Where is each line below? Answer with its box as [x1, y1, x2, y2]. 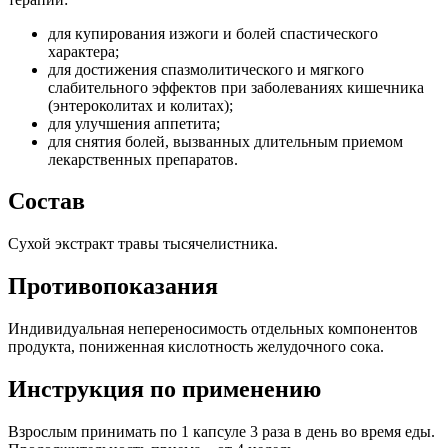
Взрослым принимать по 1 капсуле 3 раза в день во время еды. [8, 422, 435, 440]
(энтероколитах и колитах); [48, 96, 233, 114]
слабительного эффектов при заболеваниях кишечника [48, 78, 424, 96]
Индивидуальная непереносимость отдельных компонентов [8, 320, 418, 338]
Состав [8, 188, 85, 215]
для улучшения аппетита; [48, 114, 220, 132]
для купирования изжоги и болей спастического [48, 24, 378, 42]
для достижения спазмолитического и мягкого [48, 60, 364, 78]
